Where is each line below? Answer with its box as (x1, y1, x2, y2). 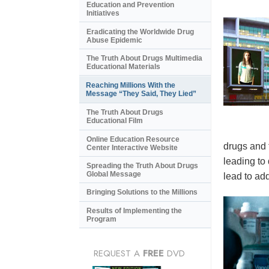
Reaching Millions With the (86, 81, 175, 90)
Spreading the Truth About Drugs (86, 162, 198, 171)
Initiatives (86, 9, 119, 18)
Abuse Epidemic (86, 35, 142, 44)
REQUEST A (94, 247, 143, 261)
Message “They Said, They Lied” (86, 89, 196, 98)
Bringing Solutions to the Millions (86, 188, 198, 197)
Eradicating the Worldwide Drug (86, 27, 194, 36)
